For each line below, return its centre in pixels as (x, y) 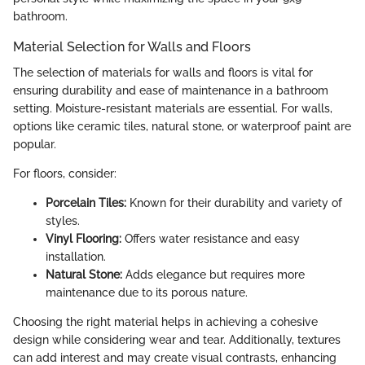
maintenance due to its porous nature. (147, 293)
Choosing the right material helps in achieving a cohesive (165, 322)
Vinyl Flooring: (84, 239)
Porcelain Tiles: (86, 203)
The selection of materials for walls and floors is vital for (163, 73)
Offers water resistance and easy (211, 239)
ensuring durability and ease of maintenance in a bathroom (171, 91)
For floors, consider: (65, 174)
